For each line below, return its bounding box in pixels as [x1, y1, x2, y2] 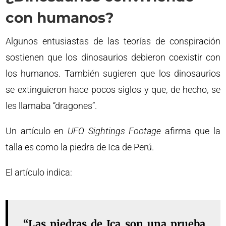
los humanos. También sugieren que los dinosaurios [6, 68, 220, 79]
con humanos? [6, 9, 114, 27]
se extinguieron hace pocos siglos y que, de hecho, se [6, 84, 220, 95]
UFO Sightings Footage [67, 126, 161, 137]
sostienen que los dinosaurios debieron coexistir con [6, 52, 220, 63]
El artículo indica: [6, 167, 73, 178]
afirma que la [161, 126, 220, 137]
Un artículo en [6, 126, 68, 137]
